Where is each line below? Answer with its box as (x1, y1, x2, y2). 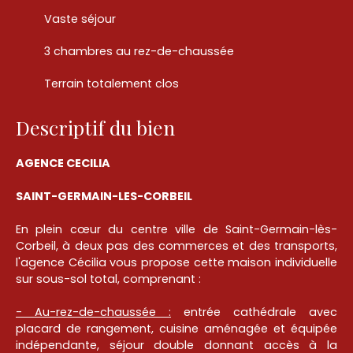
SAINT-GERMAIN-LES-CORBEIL (16, 188, 192, 205)
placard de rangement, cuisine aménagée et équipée (16, 321, 337, 337)
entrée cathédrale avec (171, 304, 337, 321)
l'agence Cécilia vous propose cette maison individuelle (16, 255, 337, 271)
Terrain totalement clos (44, 76, 179, 92)
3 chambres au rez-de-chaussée (44, 43, 234, 60)
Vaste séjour (44, 11, 116, 28)
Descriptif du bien (16, 114, 175, 141)
